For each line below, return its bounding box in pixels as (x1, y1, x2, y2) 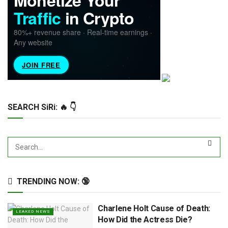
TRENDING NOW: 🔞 (17, 176, 90, 186)
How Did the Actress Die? (98, 214, 192, 224)
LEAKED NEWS (16, 209, 50, 214)
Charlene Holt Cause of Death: (98, 203, 210, 213)
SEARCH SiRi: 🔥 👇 (8, 102, 76, 112)
